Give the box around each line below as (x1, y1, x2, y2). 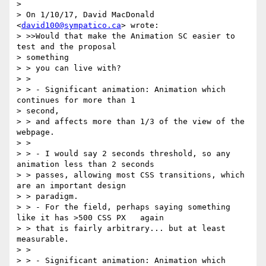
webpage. (17, 128, 55, 137)
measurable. (17, 235, 69, 244)
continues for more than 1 (17, 96, 135, 105)
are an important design (17, 181, 126, 191)
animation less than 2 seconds (17, 160, 154, 169)
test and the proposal (17, 42, 116, 52)
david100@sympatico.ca (21, 21, 121, 30)
